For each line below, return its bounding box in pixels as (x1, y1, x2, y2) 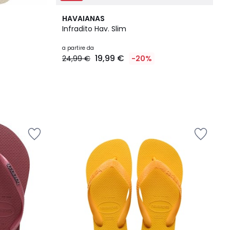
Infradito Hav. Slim (62, 24, 126, 34)
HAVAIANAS (62, 13, 105, 24)
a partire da (62, 44, 94, 52)
